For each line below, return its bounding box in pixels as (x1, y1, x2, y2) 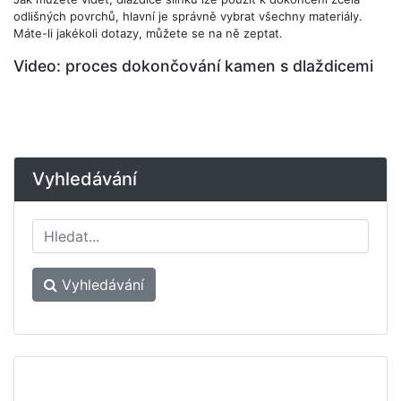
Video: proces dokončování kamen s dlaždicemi (13, 56, 373, 75)
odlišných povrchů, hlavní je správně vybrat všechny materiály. (13, 9, 363, 23)
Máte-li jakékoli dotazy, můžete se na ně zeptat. (13, 26, 283, 40)
